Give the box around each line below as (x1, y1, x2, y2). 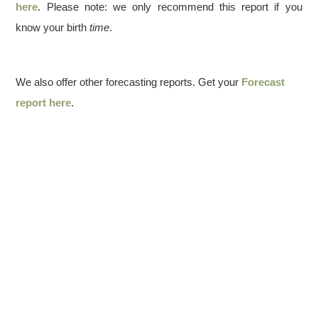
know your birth (16, 21, 90, 33)
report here (16, 97, 72, 109)
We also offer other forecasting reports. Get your (16, 76, 242, 88)
